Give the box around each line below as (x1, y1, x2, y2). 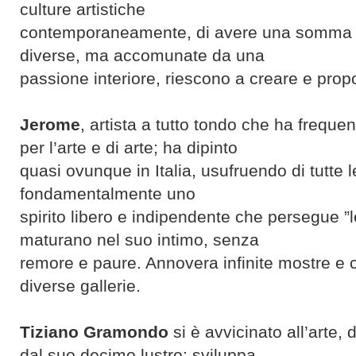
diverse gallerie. (20, 277, 141, 296)
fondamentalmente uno (20, 184, 195, 203)
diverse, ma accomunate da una (20, 46, 265, 65)
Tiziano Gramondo (20, 323, 168, 342)
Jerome (20, 115, 80, 134)
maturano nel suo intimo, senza (20, 230, 259, 250)
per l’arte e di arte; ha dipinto (20, 138, 238, 157)
